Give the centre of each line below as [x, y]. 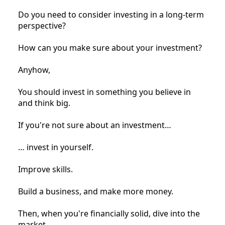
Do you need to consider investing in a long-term [111, 15]
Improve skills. [45, 170]
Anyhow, [34, 70]
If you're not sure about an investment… [95, 125]
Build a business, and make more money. [96, 192]
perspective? [42, 26]
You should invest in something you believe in [104, 92]
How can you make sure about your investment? [110, 48]
